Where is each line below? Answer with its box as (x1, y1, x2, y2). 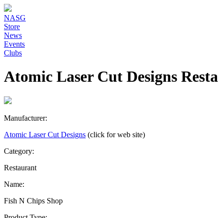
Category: (4, 146, 34, 155)
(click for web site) (88, 130, 145, 139)
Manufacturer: (4, 113, 47, 122)
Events (4, 40, 25, 48)
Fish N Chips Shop (4, 196, 63, 205)
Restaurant (4, 163, 36, 172)
